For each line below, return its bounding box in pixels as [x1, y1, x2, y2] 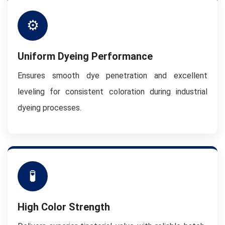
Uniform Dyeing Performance [18, 50, 153, 62]
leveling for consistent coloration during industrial [18, 87, 207, 96]
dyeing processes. [18, 103, 81, 113]
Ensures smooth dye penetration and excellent [18, 71, 207, 80]
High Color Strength [18, 201, 110, 213]
